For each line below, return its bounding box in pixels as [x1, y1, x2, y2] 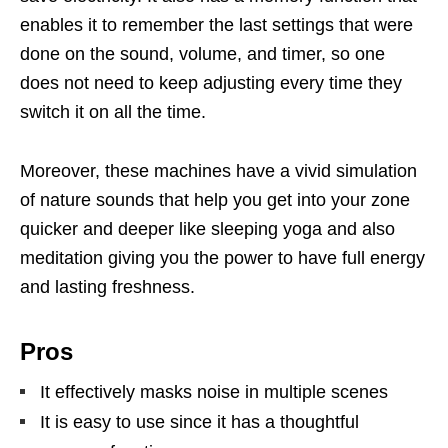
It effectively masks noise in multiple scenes [40, 381, 388, 402]
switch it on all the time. [20, 101, 206, 122]
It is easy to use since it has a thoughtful [40, 411, 359, 432]
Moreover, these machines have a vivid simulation [20, 160, 417, 181]
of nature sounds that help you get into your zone [20, 189, 410, 210]
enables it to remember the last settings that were [20, 14, 413, 35]
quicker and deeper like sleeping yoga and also [20, 218, 395, 239]
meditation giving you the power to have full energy [20, 247, 425, 268]
